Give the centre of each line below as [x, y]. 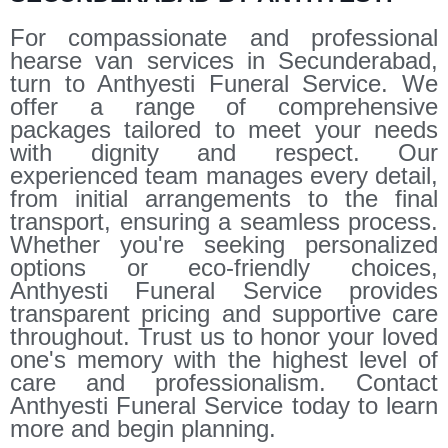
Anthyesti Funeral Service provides [224, 290]
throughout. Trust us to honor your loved [224, 336]
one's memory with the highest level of [224, 359]
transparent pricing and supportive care [224, 313]
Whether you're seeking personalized [224, 244]
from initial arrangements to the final [224, 198]
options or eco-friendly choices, [224, 267]
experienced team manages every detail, [224, 175]
